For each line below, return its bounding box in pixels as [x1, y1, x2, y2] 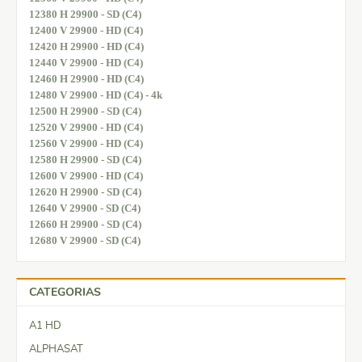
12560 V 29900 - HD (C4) [29, 137, 143, 149]
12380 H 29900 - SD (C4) [29, 7, 141, 20]
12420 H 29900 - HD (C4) [29, 40, 144, 53]
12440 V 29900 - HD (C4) [29, 56, 143, 69]
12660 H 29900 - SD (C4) [29, 217, 141, 230]
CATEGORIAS [29, 284, 101, 300]
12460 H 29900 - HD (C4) [29, 72, 144, 85]
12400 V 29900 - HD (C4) [29, 23, 143, 36]
